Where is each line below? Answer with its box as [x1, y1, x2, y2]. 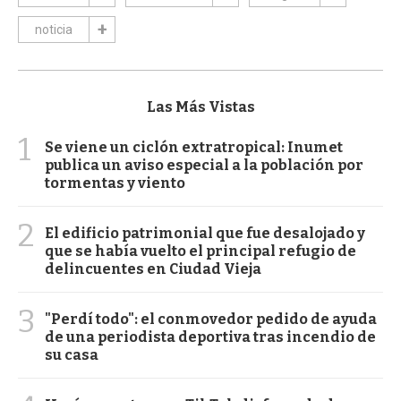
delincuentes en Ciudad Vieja [45, 260, 261, 277]
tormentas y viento [45, 174, 185, 192]
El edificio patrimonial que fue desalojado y [45, 224, 365, 242]
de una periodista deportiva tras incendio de [45, 328, 376, 346]
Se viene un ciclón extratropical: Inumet [45, 138, 343, 156]
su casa [45, 346, 98, 363]
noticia [35, 21, 73, 37]
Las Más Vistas [146, 98, 255, 115]
